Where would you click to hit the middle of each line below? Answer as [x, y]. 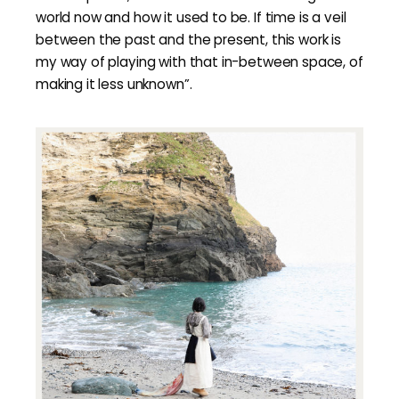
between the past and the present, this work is [189, 40]
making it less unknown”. [114, 84]
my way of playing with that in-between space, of [199, 62]
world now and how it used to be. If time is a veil [191, 17]
